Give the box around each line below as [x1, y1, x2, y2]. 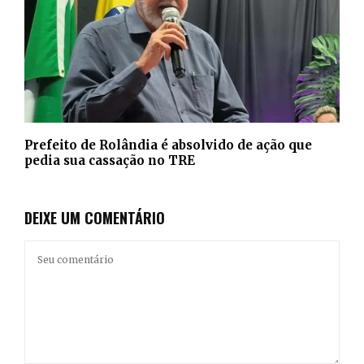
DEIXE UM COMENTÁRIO [24, 207, 165, 229]
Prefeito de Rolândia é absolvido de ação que [24, 137, 312, 154]
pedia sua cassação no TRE [24, 153, 195, 169]
